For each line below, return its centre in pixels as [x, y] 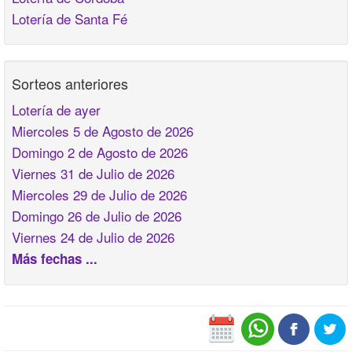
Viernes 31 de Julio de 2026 [93, 173]
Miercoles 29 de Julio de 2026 [99, 194]
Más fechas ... [55, 258]
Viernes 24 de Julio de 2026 [93, 237]
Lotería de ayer [56, 110]
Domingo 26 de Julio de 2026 [97, 216]
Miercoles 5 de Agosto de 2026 [103, 131]
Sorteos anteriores [70, 83]
